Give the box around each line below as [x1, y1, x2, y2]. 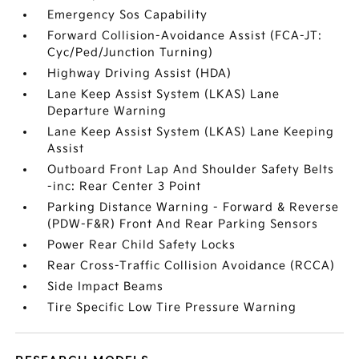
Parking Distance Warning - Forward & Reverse [47, 200, 340, 214]
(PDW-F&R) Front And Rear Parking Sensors [47, 217, 319, 231]
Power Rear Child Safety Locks [47, 238, 236, 252]
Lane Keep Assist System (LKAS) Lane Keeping [47, 125, 335, 139]
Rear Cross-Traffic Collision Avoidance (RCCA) [47, 259, 336, 272]
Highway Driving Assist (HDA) [47, 67, 232, 80]
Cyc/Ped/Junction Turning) [47, 46, 214, 59]
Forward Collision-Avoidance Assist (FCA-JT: [47, 29, 323, 42]
